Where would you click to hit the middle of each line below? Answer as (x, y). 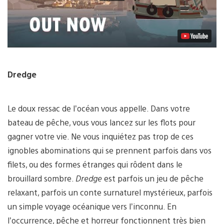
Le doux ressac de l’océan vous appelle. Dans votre (99, 108)
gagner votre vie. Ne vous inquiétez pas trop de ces (100, 136)
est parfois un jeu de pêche (154, 178)
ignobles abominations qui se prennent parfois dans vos (109, 150)
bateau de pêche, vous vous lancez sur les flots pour (101, 122)
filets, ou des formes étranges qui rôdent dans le (95, 164)
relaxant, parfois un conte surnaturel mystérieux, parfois (110, 192)
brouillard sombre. (41, 178)
